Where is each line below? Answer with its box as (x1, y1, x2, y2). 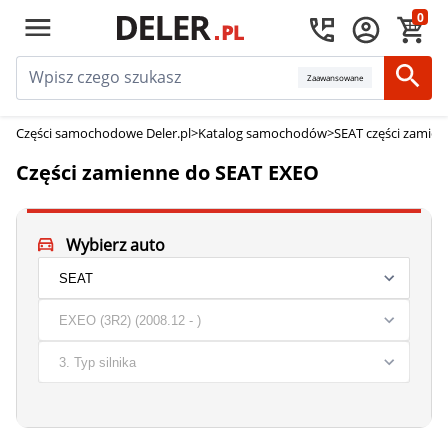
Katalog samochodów (198, 124, 327, 142)
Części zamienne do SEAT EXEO (16, 159, 319, 186)
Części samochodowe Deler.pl (16, 124, 191, 142)
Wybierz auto (65, 234, 165, 256)
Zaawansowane (307, 72, 363, 83)
